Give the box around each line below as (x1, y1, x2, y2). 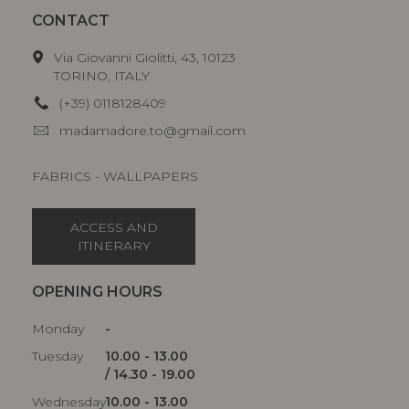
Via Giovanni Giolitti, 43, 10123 (53, 48, 236, 66)
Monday (32, 320, 84, 337)
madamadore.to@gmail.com (59, 121, 246, 139)
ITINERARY (77, 236, 151, 254)
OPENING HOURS (32, 282, 163, 300)
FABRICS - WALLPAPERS (32, 167, 198, 184)
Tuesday (32, 347, 83, 364)
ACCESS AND (69, 218, 158, 236)
